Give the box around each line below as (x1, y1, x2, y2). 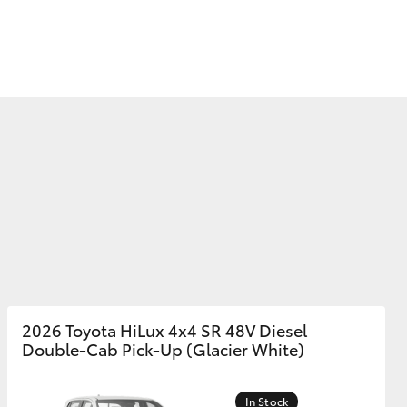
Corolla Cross (164, 127, 245, 146)
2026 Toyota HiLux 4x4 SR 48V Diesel (22, 318, 307, 342)
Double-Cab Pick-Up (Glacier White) (22, 337, 304, 361)
